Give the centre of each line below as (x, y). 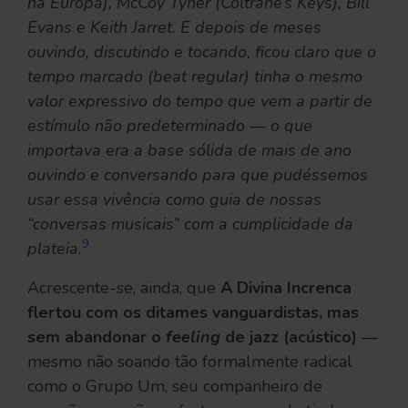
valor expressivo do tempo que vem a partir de (200, 101)
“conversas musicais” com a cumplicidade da (190, 224)
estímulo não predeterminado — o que (170, 125)
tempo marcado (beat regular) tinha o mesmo (195, 76)
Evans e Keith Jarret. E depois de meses (174, 27)
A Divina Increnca (284, 287)
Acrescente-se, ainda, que (122, 287)
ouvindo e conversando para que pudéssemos (198, 174)
